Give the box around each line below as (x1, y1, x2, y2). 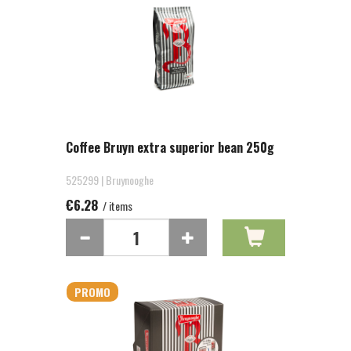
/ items (100, 197, 132, 214)
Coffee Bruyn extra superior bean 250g (66, 138, 274, 157)
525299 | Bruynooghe (66, 172, 154, 188)
